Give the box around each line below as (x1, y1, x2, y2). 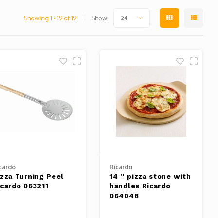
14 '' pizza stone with (109, 172, 191, 180)
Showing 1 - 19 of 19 (24, 14, 76, 22)
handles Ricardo (109, 182, 171, 190)
